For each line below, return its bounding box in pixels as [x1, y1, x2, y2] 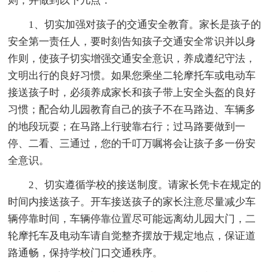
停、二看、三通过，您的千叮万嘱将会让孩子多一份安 [8, 137, 256, 149]
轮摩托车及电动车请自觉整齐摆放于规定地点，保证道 [8, 229, 256, 242]
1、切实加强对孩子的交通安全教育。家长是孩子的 [29, 18, 262, 30]
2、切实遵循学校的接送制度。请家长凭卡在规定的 [29, 178, 262, 191]
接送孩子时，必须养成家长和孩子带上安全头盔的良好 [8, 86, 256, 98]
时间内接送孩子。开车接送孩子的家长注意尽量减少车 [8, 195, 256, 208]
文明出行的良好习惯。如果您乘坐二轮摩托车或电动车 [8, 69, 256, 81]
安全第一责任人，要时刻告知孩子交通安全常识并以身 [8, 35, 256, 47]
